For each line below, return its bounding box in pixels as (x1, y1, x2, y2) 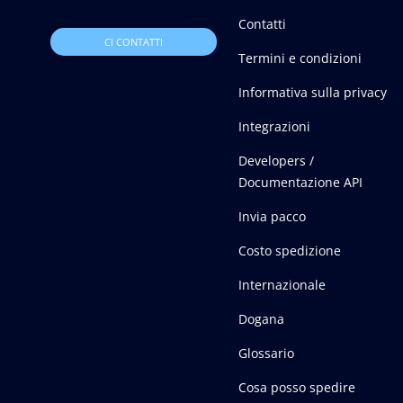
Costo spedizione (238, 242, 342, 260)
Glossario (238, 345, 295, 363)
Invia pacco (238, 208, 307, 226)
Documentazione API (238, 174, 363, 192)
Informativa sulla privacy (238, 84, 388, 102)
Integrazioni (238, 118, 311, 136)
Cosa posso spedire (238, 379, 356, 397)
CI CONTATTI (104, 34, 164, 49)
